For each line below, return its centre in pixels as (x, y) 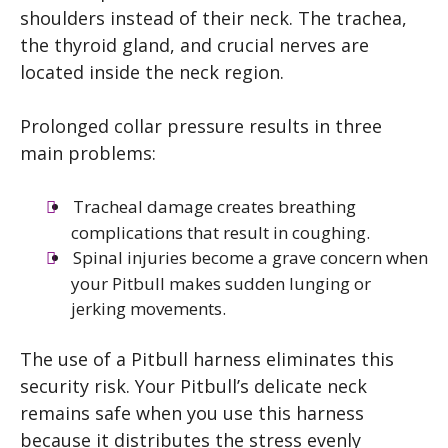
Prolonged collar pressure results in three (201, 125)
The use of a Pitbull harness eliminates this (207, 359)
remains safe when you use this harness (192, 413)
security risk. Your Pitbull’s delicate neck (193, 386)
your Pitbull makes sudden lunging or (221, 283)
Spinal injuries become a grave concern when (250, 257)
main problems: (88, 152)
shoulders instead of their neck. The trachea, (213, 17)
